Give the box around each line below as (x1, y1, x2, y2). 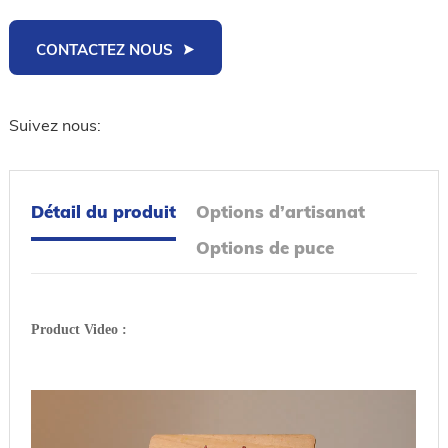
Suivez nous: (8, 114, 101, 135)
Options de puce (195, 236, 334, 258)
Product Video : (31, 321, 128, 337)
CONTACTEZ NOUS (35, 39, 173, 59)
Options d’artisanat (195, 200, 365, 222)
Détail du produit (31, 200, 177, 222)
